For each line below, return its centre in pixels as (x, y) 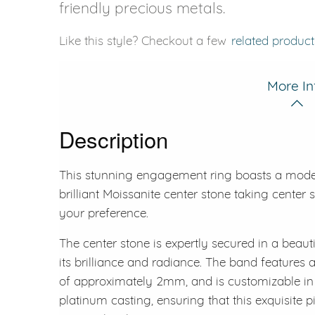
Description (114, 139)
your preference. (104, 212)
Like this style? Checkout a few (144, 40)
